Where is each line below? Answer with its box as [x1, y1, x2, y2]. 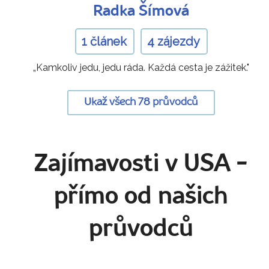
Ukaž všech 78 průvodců [84, 97, 198, 108]
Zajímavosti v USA [34, 153, 231, 177]
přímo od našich [54, 185, 228, 209]
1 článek [82, 34, 127, 49]
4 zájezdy [147, 34, 201, 49]
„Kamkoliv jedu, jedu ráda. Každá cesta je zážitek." [33, 61, 249, 73]
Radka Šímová [93, 4, 189, 19]
